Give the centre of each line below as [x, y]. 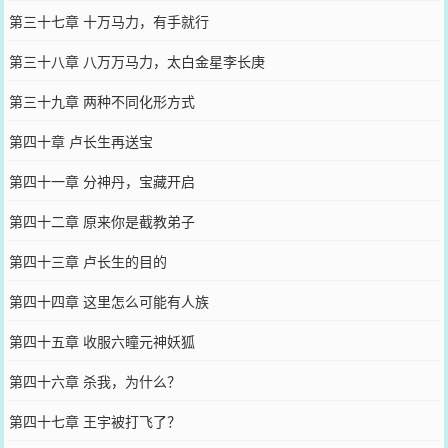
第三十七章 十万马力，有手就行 [108, 20]
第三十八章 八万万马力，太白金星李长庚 [136, 60]
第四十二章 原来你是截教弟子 [101, 220]
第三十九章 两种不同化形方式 [101, 100]
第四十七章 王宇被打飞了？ [94, 420]
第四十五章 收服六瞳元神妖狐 [101, 340]
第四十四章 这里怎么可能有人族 [108, 300]
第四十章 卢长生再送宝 [80, 140]
